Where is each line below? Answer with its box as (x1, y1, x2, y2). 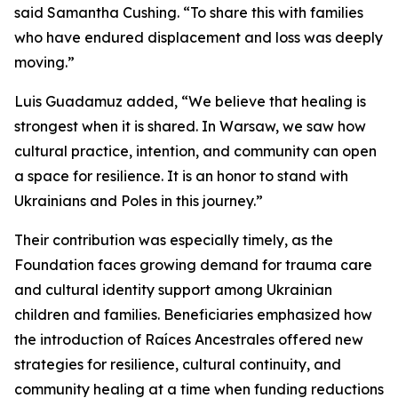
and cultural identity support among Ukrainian (14, 281, 332, 298)
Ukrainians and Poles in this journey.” (14, 192, 263, 210)
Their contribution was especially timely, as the (14, 231, 333, 249)
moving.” (14, 53, 75, 71)
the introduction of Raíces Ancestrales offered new (14, 330, 363, 348)
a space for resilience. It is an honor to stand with (14, 167, 348, 185)
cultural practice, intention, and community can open (14, 142, 377, 160)
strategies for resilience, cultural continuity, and (14, 355, 341, 373)
